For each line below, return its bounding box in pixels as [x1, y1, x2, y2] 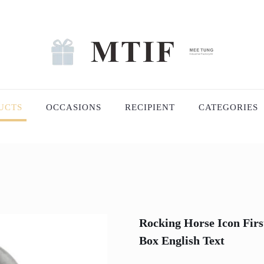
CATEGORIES [199, 103, 258, 112]
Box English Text [139, 234, 225, 247]
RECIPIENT [125, 103, 175, 112]
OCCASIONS [46, 103, 101, 112]
